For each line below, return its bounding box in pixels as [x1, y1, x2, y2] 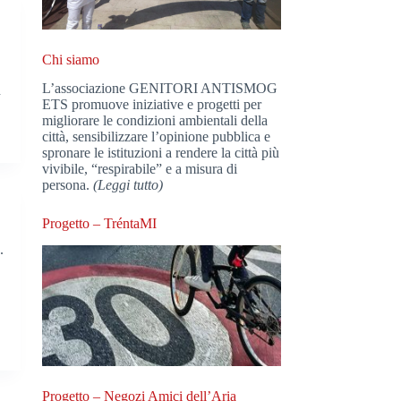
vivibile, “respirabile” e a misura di [42, 161, 238, 177]
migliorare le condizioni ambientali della [42, 113, 269, 129]
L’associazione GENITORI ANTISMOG [42, 81, 278, 97]
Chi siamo [42, 51, 100, 67]
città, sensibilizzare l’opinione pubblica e [42, 129, 271, 145]
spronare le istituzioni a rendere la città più [42, 145, 280, 161]
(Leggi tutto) [93, 177, 164, 193]
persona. [42, 177, 94, 193]
